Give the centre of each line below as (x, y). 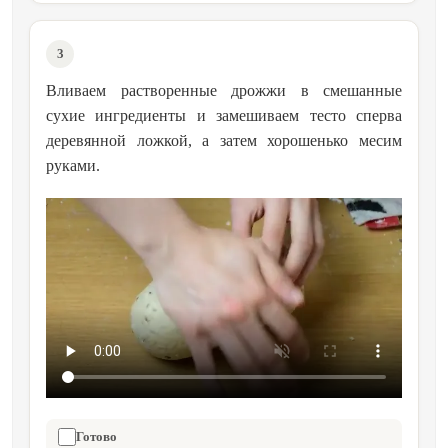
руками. (73, 166)
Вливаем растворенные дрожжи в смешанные (224, 91)
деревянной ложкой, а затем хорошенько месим (224, 141)
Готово (96, 436)
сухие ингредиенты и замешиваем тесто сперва (224, 116)
